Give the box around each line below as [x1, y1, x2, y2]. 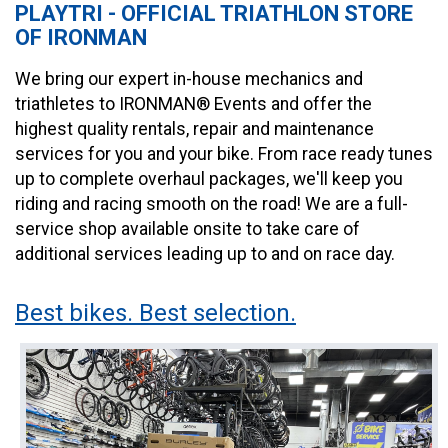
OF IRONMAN [15, 24, 152, 50]
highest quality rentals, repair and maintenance [15, 119, 374, 140]
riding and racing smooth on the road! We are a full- [15, 194, 408, 215]
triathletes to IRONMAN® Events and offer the [15, 94, 372, 115]
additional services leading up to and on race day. [15, 244, 395, 265]
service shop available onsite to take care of [15, 219, 360, 240]
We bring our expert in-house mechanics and [15, 69, 363, 90]
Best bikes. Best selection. [15, 299, 296, 328]
